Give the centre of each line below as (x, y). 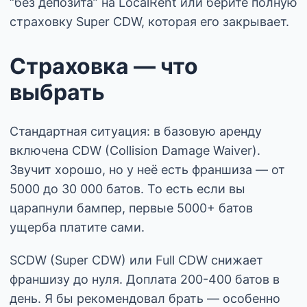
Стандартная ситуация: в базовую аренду (136, 131)
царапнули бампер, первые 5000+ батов (131, 208)
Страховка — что (104, 66)
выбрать (57, 92)
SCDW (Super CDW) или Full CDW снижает (136, 260)
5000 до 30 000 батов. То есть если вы (127, 188)
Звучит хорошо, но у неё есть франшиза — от (147, 169)
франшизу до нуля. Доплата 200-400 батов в (145, 279)
